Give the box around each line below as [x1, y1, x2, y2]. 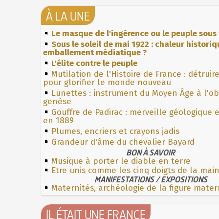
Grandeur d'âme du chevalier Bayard [51, 136, 195, 147]
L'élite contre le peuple [51, 58, 137, 68]
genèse [43, 96, 71, 107]
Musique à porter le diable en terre [51, 155, 191, 166]
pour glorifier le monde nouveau [43, 77, 171, 88]
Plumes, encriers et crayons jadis [51, 126, 179, 136]
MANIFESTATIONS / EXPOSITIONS [94, 174, 207, 185]
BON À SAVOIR [126, 147, 175, 158]
